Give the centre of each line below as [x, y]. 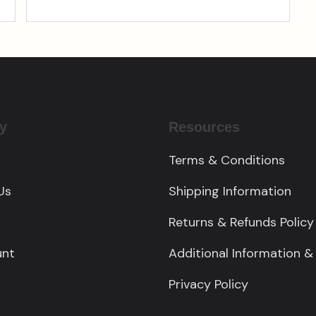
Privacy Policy [208, 285]
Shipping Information [230, 192]
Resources [204, 127]
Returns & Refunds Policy [241, 223]
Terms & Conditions [227, 160]
